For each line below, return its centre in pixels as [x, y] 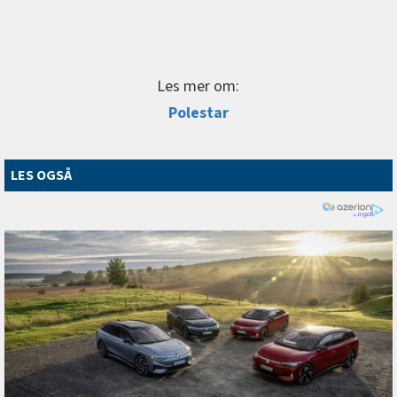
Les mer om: [198, 86]
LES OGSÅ [41, 175]
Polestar [198, 113]
